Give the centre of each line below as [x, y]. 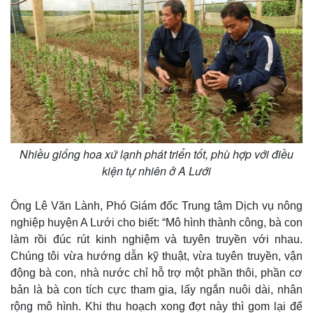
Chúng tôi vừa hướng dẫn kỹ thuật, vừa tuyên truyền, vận [156, 256]
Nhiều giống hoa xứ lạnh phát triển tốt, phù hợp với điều [156, 154]
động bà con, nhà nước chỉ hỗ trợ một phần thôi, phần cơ [156, 272]
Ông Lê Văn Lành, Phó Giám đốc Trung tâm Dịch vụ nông [156, 205]
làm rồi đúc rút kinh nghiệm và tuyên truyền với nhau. [156, 239]
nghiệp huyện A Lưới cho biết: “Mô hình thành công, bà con [156, 222]
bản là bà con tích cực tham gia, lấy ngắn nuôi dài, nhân [156, 289]
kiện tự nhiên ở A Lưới [156, 170]
